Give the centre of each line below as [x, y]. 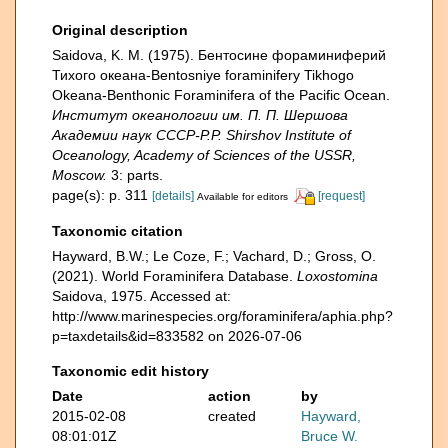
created [231, 415]
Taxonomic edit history [130, 370]
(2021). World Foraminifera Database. [174, 275]
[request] [341, 196]
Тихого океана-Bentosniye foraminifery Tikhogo [203, 75]
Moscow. [79, 175]
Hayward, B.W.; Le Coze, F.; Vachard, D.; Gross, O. [214, 255]
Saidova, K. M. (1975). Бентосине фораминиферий [219, 55]
